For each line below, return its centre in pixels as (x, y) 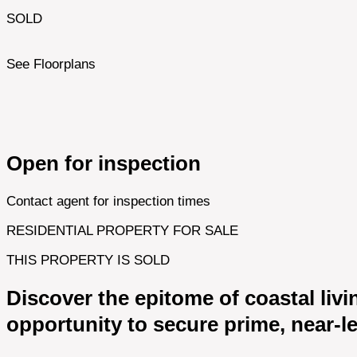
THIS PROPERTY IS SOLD (88, 260)
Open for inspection (104, 163)
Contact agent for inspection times (108, 201)
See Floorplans (51, 64)
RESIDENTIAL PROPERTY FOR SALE (122, 230)
